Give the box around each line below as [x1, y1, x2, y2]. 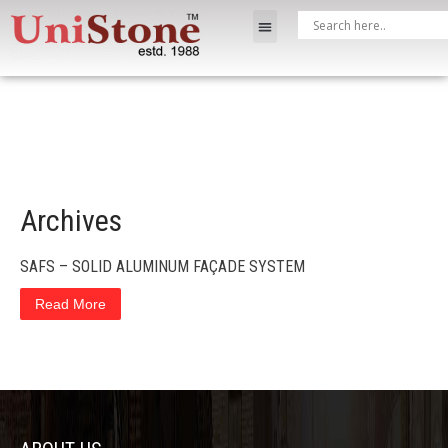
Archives [20, 203, 122, 238]
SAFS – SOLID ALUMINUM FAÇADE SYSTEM [20, 257, 305, 276]
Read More [35, 296, 106, 312]
